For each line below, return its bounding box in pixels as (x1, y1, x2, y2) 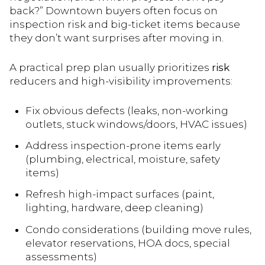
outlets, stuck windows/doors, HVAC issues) (25, 118, 247, 130)
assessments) (25, 250, 97, 263)
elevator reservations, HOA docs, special (25, 237, 230, 249)
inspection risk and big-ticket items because (9, 18, 240, 31)
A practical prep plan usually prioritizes (9, 62, 212, 74)
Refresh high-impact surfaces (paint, (25, 188, 214, 201)
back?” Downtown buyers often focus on (9, 5, 218, 17)
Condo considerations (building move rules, (25, 223, 251, 235)
